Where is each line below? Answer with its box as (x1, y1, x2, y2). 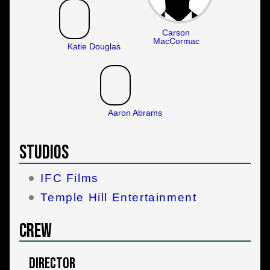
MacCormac (152, 36, 199, 46)
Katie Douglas (67, 41, 121, 51)
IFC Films (40, 172, 99, 185)
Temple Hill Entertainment (40, 191, 197, 204)
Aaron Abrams (108, 107, 162, 118)
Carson (162, 28, 190, 38)
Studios (19, 141, 69, 165)
